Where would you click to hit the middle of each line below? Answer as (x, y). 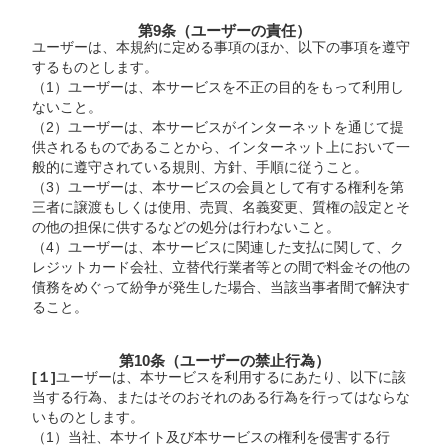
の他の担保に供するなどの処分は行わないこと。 (186, 227)
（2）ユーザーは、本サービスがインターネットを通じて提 (218, 127)
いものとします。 (88, 418)
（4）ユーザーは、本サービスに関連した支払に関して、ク (218, 247)
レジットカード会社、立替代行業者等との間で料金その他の (221, 267)
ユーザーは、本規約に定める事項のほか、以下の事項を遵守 (221, 47)
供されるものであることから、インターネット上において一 (221, 147)
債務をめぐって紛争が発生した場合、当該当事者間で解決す (221, 287)
